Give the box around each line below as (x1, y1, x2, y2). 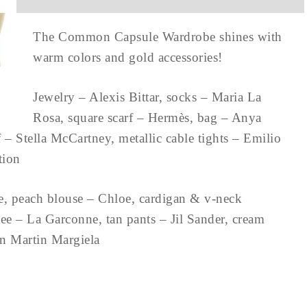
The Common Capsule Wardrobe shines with (33, 29, 282, 44)
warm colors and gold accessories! (33, 50, 230, 64)
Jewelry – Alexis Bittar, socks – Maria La (33, 90, 262, 104)
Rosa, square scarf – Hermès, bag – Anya (33, 110, 262, 125)
